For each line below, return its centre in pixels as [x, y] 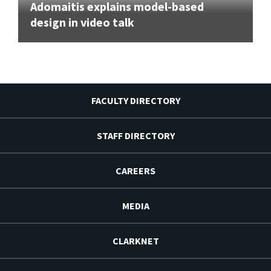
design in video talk [82, 22]
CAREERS [135, 170]
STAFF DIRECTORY [135, 135]
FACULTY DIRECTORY [135, 100]
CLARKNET [135, 240]
